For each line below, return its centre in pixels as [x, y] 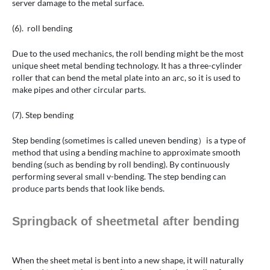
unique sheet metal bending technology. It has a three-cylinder [127, 66]
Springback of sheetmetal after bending [126, 221]
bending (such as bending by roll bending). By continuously [121, 165]
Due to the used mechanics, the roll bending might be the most [128, 54]
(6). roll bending [42, 28]
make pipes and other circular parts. [79, 90]
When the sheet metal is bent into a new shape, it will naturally [128, 260]
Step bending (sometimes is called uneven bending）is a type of [129, 140]
